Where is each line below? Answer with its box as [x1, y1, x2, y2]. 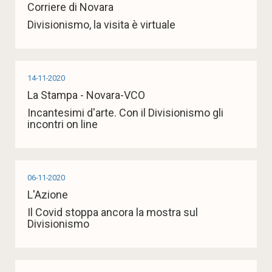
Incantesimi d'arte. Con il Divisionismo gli [27, 106, 223, 120]
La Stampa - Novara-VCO [27, 89, 145, 102]
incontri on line [27, 118, 98, 131]
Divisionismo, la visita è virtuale [27, 18, 175, 32]
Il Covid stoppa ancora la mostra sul [27, 206, 198, 219]
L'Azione [27, 188, 68, 202]
